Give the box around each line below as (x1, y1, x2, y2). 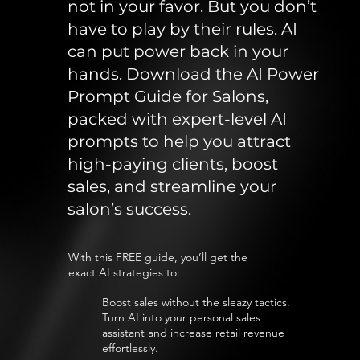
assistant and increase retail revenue (101, 325, 284, 340)
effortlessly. (101, 340, 158, 355)
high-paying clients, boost (67, 154, 279, 174)
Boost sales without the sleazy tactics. (101, 294, 290, 309)
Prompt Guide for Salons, (67, 87, 269, 107)
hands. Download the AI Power (67, 64, 320, 84)
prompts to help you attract (67, 132, 292, 152)
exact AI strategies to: (68, 264, 181, 280)
